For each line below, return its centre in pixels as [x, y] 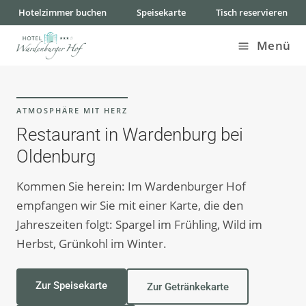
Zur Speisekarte [71, 286]
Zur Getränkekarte [187, 287]
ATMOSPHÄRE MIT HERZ [72, 111]
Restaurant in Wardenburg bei [130, 135]
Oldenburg [56, 157]
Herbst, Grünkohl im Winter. [92, 244]
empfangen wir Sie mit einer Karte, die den [130, 206]
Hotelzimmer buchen [63, 13]
